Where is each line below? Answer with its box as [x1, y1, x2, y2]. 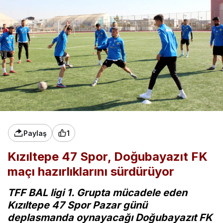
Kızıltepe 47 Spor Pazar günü [7, 199, 147, 212]
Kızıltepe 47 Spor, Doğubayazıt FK [7, 149, 208, 164]
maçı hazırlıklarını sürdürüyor [7, 164, 174, 179]
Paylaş [23, 128, 47, 137]
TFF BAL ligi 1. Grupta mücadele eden [7, 187, 187, 199]
